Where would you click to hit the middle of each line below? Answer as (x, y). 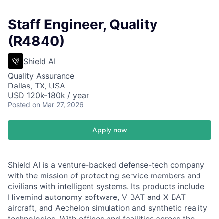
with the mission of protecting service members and (104, 175)
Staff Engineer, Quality (83, 24)
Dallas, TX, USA (36, 86)
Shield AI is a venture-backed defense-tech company (106, 165)
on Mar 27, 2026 (58, 104)
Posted (19, 104)
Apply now (109, 130)
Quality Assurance (41, 76)
